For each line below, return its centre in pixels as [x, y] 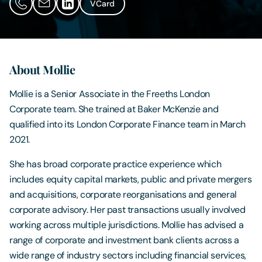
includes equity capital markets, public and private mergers [131, 179]
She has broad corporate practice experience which [116, 164]
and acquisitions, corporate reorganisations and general [123, 194]
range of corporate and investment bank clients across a [124, 240]
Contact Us [37, 27]
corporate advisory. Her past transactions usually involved [127, 209]
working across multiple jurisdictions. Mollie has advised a [127, 225]
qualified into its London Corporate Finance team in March [128, 124]
